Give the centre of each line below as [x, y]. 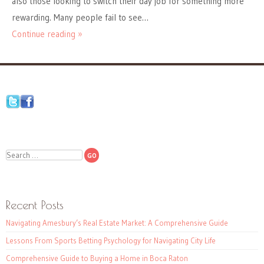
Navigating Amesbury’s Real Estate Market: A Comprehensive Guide [117, 223]
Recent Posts [35, 205]
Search [18, 154]
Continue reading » [47, 34]
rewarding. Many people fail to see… [80, 18]
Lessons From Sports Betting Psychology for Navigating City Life [111, 241]
